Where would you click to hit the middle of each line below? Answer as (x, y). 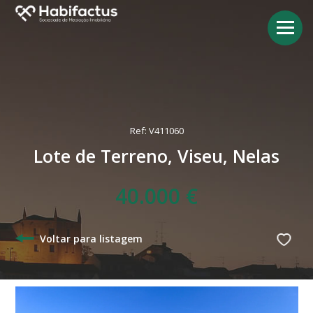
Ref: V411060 (156, 131)
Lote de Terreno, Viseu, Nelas (156, 156)
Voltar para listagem (90, 239)
